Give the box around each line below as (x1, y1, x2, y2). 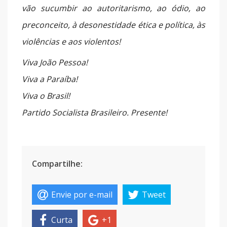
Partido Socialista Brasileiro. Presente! (22, 107, 167, 119)
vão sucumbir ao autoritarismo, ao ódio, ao (22, 3, 205, 14)
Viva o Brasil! (22, 90, 70, 102)
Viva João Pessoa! (22, 57, 88, 68)
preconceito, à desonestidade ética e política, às (22, 19, 205, 31)
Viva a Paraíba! (22, 73, 78, 85)
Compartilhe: (32, 158, 83, 170)
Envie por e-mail (51, 189, 113, 201)
